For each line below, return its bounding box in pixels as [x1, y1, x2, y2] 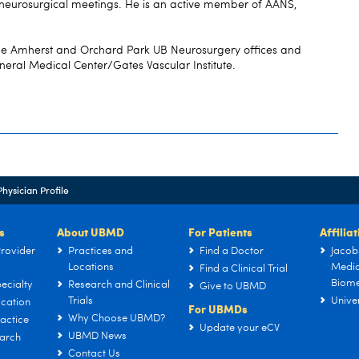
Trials [68, 296, 93, 306]
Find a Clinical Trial [200, 264, 288, 274]
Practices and [68, 246, 133, 256]
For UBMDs [188, 301, 248, 317]
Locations [68, 262, 114, 272]
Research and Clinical [68, 280, 170, 290]
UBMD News [68, 331, 127, 341]
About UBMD [57, 224, 124, 240]
